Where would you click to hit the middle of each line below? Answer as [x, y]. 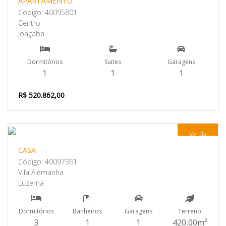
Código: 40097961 [48, 162]
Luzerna [31, 183]
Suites [113, 62]
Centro [29, 23]
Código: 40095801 [48, 12]
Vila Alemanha [41, 172]
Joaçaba [31, 34]
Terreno [190, 211]
